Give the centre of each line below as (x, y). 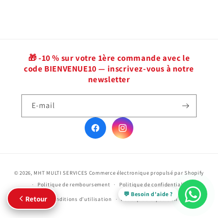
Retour (36, 199)
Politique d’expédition (149, 199)
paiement (124, 193)
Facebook (110, 133)
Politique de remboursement (74, 184)
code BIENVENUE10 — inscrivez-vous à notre (109, 69)
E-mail (43, 105)
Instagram (138, 133)
